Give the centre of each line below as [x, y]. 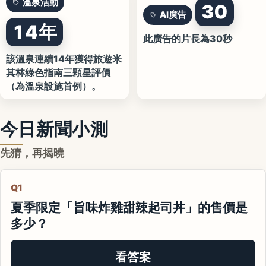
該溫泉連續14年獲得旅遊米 [64, 59]
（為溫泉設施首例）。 [53, 86]
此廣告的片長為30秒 [188, 39]
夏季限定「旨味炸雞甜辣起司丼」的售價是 [129, 207]
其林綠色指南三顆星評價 [58, 73]
